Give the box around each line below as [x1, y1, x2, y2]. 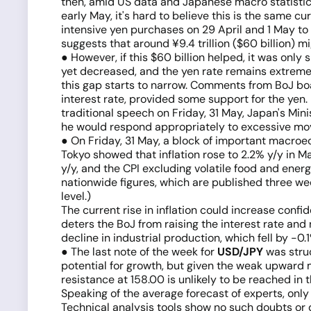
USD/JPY [217, 244, 263, 259]
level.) [61, 189, 91, 203]
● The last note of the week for [61, 244, 217, 259]
